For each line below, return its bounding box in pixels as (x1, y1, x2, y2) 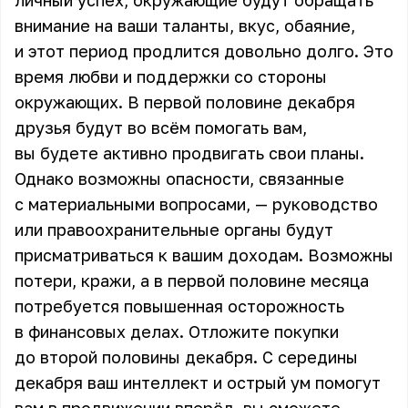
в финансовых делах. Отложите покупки (15, 321, 339, 342)
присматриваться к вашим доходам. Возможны (15, 245, 393, 265)
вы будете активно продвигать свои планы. (15, 143, 364, 163)
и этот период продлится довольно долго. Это (15, 41, 393, 61)
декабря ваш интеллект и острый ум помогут (15, 372, 381, 393)
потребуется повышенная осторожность (15, 296, 344, 316)
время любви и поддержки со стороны (15, 66, 327, 87)
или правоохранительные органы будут (15, 219, 333, 240)
